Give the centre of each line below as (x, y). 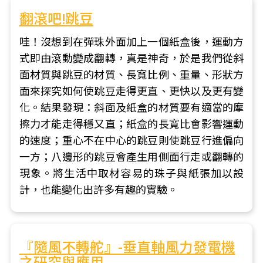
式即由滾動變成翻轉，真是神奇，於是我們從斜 (131, 58)
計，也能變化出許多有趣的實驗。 (98, 190)
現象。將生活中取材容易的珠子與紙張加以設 (131, 173)
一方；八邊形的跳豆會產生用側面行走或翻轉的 (131, 157)
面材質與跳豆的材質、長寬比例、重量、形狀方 (131, 75)
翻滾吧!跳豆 (56, 19)
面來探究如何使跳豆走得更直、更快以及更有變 (131, 91)
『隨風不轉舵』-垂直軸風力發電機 (127, 248)
